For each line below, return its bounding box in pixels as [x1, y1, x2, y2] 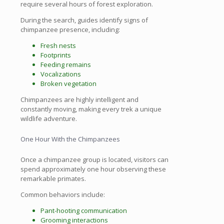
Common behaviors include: [20, 189, 105, 199]
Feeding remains [40, 60, 91, 69]
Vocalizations [40, 69, 81, 79]
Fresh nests [40, 41, 76, 50]
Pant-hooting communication [40, 205, 127, 215]
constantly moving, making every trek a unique [20, 104, 161, 114]
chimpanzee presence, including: [20, 25, 120, 34]
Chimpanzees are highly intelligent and [20, 95, 138, 104]
